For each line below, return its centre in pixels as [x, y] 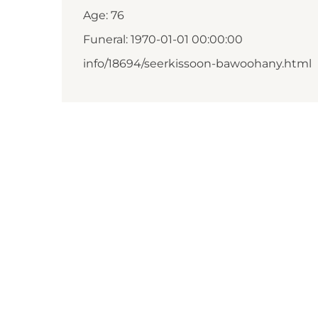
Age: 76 [104, 15]
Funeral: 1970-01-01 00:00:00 [163, 39]
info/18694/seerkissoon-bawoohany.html [197, 64]
